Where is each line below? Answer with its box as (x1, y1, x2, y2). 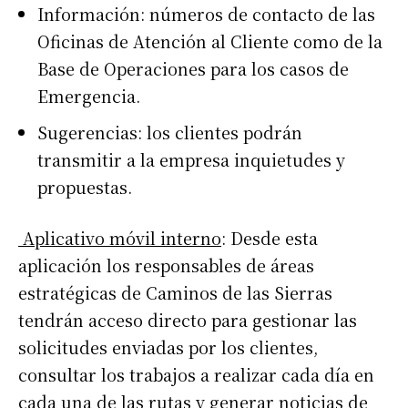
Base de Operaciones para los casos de (37, 56, 349, 81)
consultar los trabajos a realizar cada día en (18, 362, 374, 387)
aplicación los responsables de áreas (18, 253, 314, 278)
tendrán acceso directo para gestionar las (18, 308, 357, 332)
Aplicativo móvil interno (18, 226, 221, 250)
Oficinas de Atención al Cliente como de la (37, 29, 382, 54)
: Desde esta (221, 226, 318, 250)
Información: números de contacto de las (37, 2, 375, 26)
